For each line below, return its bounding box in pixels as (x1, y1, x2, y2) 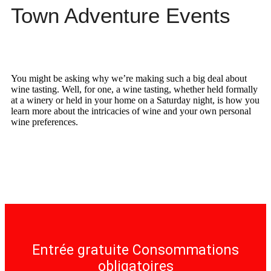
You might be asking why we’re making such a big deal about (11, 73, 247, 83)
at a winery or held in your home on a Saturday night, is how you (11, 95, 260, 105)
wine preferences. (11, 117, 80, 127)
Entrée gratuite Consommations (32, 242, 239, 258)
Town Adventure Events (11, 4, 230, 27)
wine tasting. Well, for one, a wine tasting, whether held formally (11, 84, 258, 94)
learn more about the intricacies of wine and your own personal (11, 106, 251, 116)
